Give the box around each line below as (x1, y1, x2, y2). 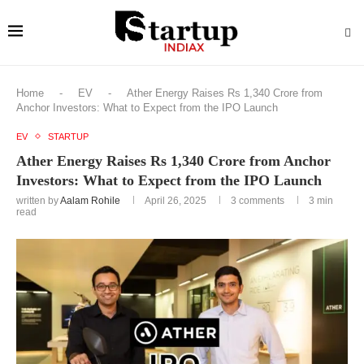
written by (16, 194, 60, 206)
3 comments (231, 194, 284, 206)
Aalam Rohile (60, 194, 120, 206)
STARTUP (48, 131, 89, 141)
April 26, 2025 (145, 194, 206, 206)
